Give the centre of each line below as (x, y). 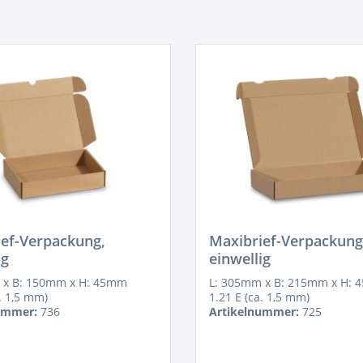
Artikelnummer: (254, 312)
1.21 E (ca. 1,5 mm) (259, 297)
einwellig (239, 258)
